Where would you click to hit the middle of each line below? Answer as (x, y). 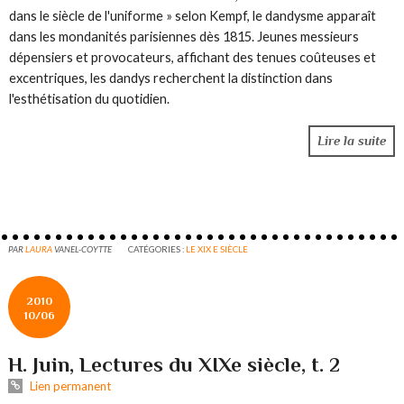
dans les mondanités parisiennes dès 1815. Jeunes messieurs (184, 36)
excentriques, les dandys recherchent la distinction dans (171, 78)
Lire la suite (351, 141)
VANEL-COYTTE (83, 248)
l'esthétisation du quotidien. (90, 98)
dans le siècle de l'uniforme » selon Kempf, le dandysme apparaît (193, 15)
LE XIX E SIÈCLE (217, 248)
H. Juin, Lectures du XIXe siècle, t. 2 (174, 364)
